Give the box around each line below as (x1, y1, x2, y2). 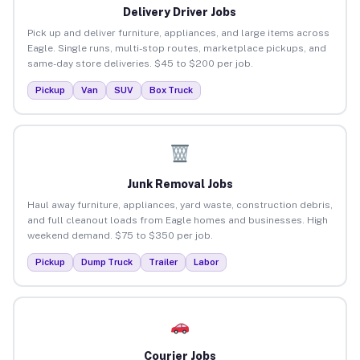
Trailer (148, 256, 178, 267)
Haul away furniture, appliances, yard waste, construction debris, (27, 198, 333, 211)
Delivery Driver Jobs (123, 5, 237, 18)
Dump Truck (80, 256, 133, 267)
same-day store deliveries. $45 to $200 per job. (27, 57, 253, 69)
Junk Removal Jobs (126, 177, 233, 190)
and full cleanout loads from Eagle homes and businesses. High (27, 214, 328, 226)
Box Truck (149, 84, 193, 95)
